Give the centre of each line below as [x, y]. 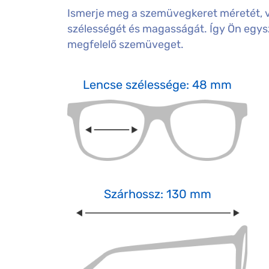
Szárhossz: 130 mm [157, 194]
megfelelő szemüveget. [125, 44]
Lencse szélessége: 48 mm [157, 85]
